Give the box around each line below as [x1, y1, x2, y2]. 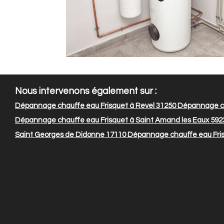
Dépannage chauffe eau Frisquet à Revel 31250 [15, 101, 176, 109]
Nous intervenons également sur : [15, 86, 156, 96]
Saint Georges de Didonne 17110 [15, 130, 126, 138]
